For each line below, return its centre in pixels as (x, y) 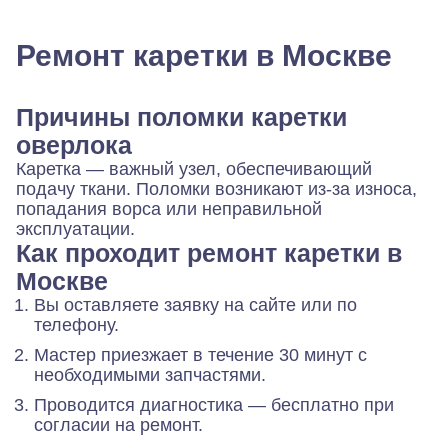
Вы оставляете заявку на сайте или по (195, 305)
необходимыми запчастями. (150, 375)
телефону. (76, 325)
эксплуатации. (75, 229)
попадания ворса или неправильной (169, 209)
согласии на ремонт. (118, 425)
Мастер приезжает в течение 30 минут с (200, 355)
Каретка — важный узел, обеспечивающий (194, 169)
